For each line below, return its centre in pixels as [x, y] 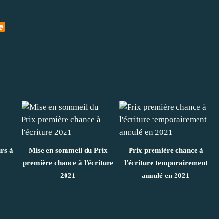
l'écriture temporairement [166, 163]
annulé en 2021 [166, 176]
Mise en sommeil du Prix [68, 150]
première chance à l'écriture [68, 163]
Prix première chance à [166, 150]
